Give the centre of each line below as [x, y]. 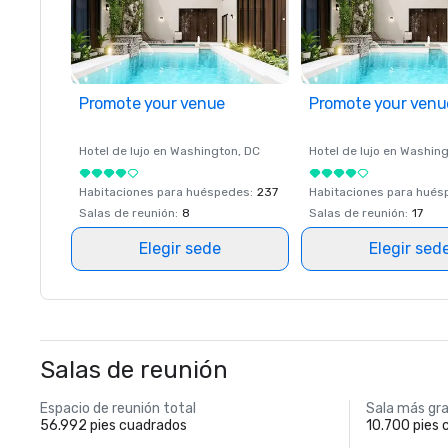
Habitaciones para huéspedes [164, 192]
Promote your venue [152, 103]
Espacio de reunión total [118, 408]
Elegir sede [180, 248]
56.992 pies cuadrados [113, 425]
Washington [204, 151]
